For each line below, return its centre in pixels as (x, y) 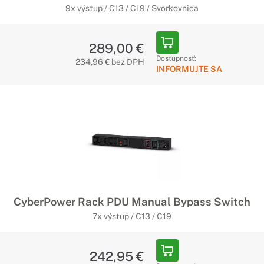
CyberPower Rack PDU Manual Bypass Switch (132, 202)
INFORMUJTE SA (189, 69)
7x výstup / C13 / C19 (132, 216)
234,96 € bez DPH (110, 62)
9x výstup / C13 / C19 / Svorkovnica (132, 8)
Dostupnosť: (176, 58)
